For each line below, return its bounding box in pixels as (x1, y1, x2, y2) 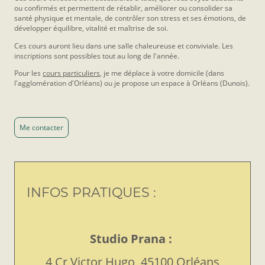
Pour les (14, 67, 43, 78)
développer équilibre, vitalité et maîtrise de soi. (14, 23, 168, 34)
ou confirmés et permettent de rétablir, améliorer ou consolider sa (14, 3, 232, 14)
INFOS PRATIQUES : (27, 184, 156, 201)
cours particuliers (43, 67, 100, 78)
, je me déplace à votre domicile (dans (100, 67, 224, 78)
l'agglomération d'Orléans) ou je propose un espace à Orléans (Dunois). (14, 77, 250, 88)
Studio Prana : (90, 230, 175, 247)
